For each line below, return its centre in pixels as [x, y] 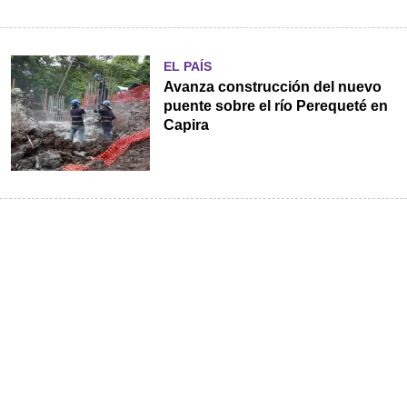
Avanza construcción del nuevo [272, 86]
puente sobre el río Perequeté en [275, 105]
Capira [186, 124]
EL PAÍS [187, 66]
